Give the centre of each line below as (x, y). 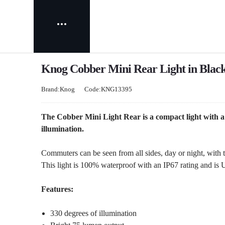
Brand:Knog (58, 89)
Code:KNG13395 (108, 89)
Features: (57, 189)
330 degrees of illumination (93, 213)
